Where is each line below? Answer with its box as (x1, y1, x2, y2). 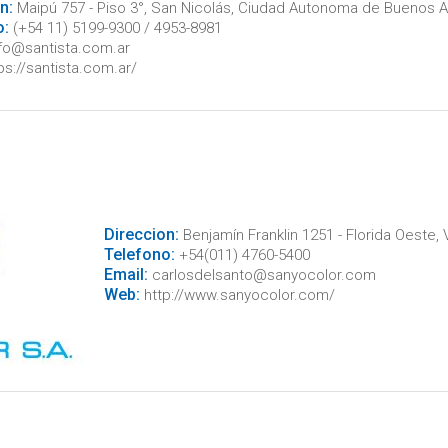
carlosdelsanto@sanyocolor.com (147, 265, 376, 284)
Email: (103, 264, 148, 284)
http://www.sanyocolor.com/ (139, 285, 335, 304)
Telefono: (103, 244, 175, 264)
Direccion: (103, 224, 179, 244)
